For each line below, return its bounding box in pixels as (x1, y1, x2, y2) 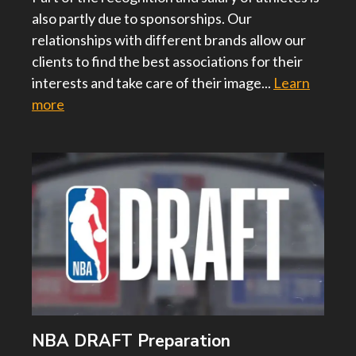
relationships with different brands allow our (32, 31, 306, 49)
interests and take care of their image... (32, 74, 273, 92)
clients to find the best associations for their (32, 52, 303, 71)
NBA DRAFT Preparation (32, 329, 230, 352)
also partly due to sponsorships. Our (32, 10, 252, 28)
